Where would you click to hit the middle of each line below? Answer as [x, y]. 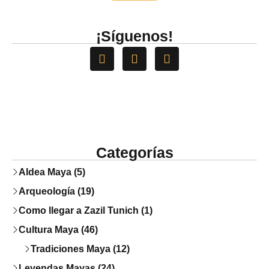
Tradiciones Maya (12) [80, 249]
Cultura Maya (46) [58, 229]
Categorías [134, 152]
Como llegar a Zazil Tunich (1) [86, 210]
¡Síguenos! [134, 36]
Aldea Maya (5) [52, 172]
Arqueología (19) [56, 191]
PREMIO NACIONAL [227, 41]
